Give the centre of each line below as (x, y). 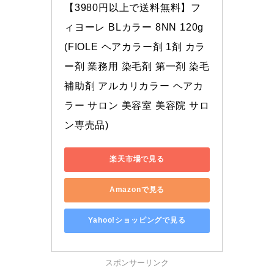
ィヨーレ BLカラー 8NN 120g (134, 27)
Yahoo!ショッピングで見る (137, 220)
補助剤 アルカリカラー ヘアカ (134, 86)
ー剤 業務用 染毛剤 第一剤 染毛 (137, 66)
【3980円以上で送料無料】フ (133, 7)
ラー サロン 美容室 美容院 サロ (137, 105)
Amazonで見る (137, 190)
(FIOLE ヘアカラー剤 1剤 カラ (135, 46)
